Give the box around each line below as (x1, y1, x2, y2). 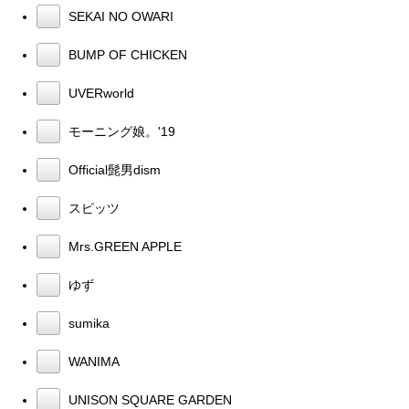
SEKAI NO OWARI (65, 8, 173, 24)
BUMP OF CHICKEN (65, 47, 187, 62)
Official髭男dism (65, 162, 161, 177)
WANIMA (65, 353, 120, 369)
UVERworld (65, 85, 134, 100)
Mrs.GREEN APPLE (65, 238, 182, 254)
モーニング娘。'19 (65, 123, 175, 139)
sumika (65, 315, 110, 330)
